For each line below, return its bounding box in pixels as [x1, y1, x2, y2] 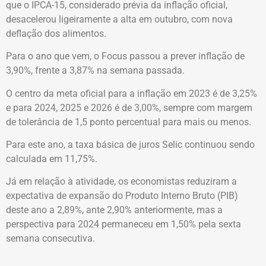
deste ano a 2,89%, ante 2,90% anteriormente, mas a [6, 204, 223, 216]
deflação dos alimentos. [6, 27, 106, 39]
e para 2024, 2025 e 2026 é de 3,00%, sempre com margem [6, 102, 252, 113]
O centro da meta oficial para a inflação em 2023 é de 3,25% [6, 87, 257, 99]
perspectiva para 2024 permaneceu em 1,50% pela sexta [6, 218, 241, 230]
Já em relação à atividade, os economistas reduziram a [6, 176, 237, 188]
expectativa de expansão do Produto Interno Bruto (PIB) [6, 190, 238, 202]
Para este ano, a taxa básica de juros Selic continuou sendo [6, 139, 255, 151]
